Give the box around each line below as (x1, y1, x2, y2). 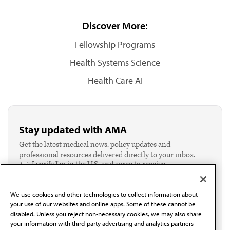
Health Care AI (87, 74, 143, 86)
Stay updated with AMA (19, 123, 127, 136)
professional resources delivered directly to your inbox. (19, 150, 195, 160)
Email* (19, 193, 40, 202)
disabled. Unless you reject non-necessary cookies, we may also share (10, 209, 202, 218)
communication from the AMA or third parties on (32, 169, 192, 179)
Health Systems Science (70, 56, 160, 68)
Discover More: (82, 19, 148, 32)
